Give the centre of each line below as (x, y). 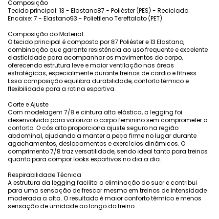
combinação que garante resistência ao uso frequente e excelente (108, 50)
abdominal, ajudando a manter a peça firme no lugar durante (102, 136)
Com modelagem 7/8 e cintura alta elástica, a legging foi (95, 112)
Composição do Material (45, 34)
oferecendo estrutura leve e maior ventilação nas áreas (91, 65)
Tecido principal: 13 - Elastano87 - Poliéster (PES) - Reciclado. (99, 11)
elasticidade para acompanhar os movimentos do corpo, (95, 57)
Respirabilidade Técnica (44, 175)
